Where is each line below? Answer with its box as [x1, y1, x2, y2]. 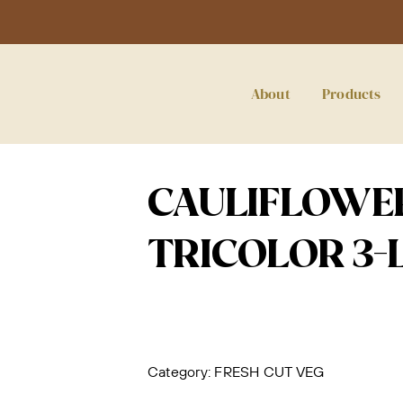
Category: [148, 363, 215, 381]
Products [321, 84, 381, 103]
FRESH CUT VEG [214, 363, 325, 381]
